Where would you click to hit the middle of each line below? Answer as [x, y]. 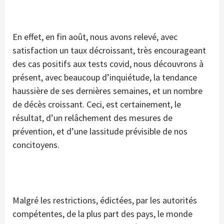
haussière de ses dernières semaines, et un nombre [107, 91]
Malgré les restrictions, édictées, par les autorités [105, 200]
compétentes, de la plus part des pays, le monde [102, 214]
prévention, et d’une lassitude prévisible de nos [100, 131]
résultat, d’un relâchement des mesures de [92, 118]
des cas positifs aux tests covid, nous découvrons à [108, 64]
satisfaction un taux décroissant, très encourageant [109, 50]
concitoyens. [36, 145]
